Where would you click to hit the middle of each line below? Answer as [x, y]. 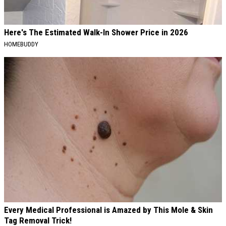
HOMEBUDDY [21, 44]
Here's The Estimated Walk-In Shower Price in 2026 [96, 33]
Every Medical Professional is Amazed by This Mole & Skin [108, 210]
